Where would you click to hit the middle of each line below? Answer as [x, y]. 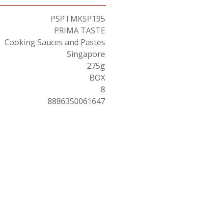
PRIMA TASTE [80, 30]
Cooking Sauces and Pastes [55, 42]
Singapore [86, 54]
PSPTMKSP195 [78, 19]
